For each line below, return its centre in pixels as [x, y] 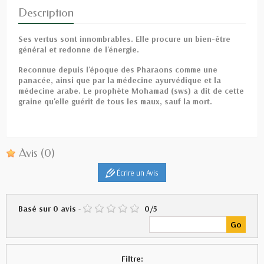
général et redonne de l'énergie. [79, 49]
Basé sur [36, 209]
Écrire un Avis [137, 172]
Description [46, 12]
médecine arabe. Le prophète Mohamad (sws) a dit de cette [131, 90]
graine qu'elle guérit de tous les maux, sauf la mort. [115, 101]
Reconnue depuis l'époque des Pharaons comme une [118, 69]
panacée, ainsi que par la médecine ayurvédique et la [120, 80]
